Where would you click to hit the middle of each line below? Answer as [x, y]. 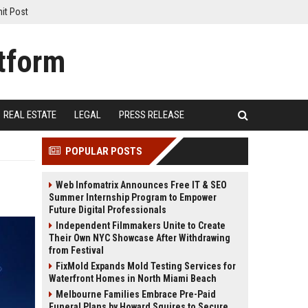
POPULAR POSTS [104, 151]
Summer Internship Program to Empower [133, 197]
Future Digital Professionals [108, 210]
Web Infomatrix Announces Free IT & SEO [141, 185]
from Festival [76, 250]
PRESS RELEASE [152, 115]
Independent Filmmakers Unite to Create [141, 225]
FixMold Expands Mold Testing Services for [146, 266]
